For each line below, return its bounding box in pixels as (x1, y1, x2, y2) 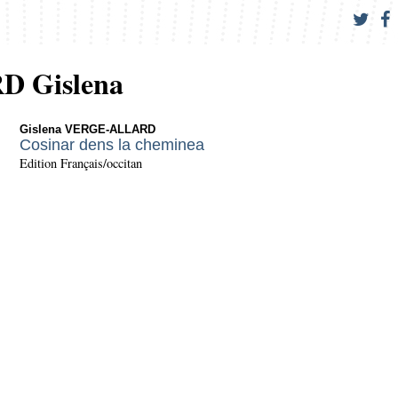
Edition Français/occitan (20, 155, 142, 172)
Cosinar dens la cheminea (20, 136, 204, 155)
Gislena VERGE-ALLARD (20, 123, 155, 137)
